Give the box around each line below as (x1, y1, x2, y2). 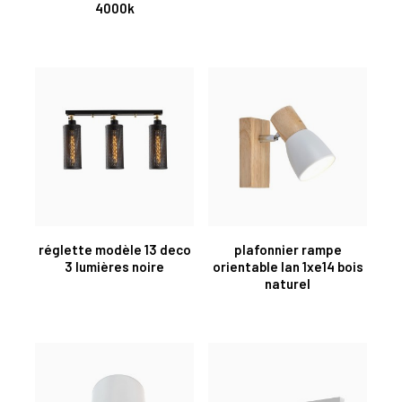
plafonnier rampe (233, 240, 342, 258)
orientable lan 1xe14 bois (212, 258, 363, 275)
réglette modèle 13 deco (38, 240, 191, 258)
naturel (265, 275, 310, 292)
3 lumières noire (65, 258, 164, 275)
